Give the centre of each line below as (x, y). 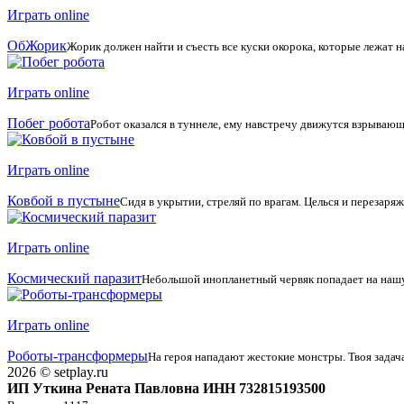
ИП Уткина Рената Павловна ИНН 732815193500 (166, 388)
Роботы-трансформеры (78, 355)
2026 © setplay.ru (58, 372)
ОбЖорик (37, 45)
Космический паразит (74, 278)
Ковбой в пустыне (64, 200)
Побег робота (49, 123)
